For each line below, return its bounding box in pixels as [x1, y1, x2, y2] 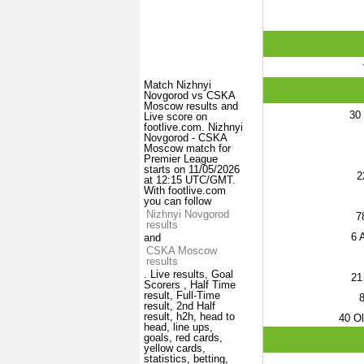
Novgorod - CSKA [144, 132, 227, 145]
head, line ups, [144, 321, 213, 334]
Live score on [144, 110, 207, 123]
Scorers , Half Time [144, 279, 236, 292]
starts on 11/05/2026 [144, 163, 240, 176]
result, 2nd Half [144, 300, 215, 313]
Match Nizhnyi [144, 79, 211, 92]
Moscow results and [144, 100, 238, 113]
